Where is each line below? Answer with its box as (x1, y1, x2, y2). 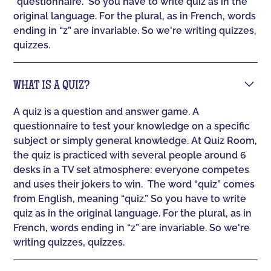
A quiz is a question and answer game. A (13, 106, 200, 118)
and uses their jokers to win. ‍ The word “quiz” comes (13, 178, 255, 191)
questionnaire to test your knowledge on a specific (13, 120, 250, 132)
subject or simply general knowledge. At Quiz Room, (13, 135, 258, 147)
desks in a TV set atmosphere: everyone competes (13, 164, 250, 176)
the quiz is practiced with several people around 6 (13, 149, 247, 162)
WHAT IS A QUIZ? (13, 80, 90, 93)
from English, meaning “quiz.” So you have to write (13, 193, 247, 205)
